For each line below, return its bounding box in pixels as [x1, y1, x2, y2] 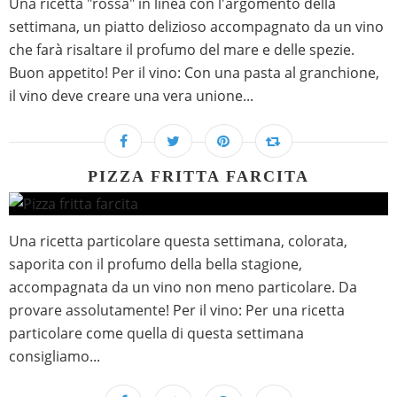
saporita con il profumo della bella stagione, [9, 254, 302, 275]
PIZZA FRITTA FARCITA [88, 167, 309, 186]
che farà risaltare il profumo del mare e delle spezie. [9, 40, 354, 60]
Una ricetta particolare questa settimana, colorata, [9, 231, 347, 252]
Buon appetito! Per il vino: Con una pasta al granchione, [9, 63, 379, 83]
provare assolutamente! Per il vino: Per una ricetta [9, 300, 345, 321]
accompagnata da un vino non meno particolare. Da [9, 277, 357, 298]
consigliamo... [9, 346, 100, 367]
